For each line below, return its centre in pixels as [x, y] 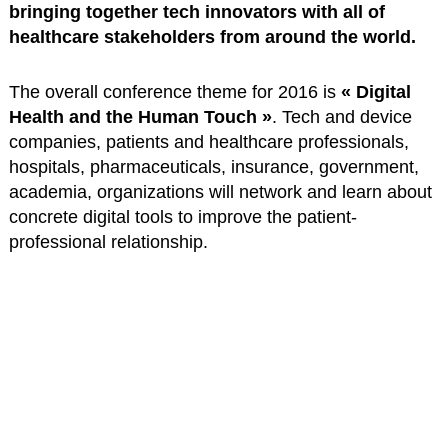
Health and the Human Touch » [140, 117]
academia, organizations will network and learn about [220, 192]
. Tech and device [341, 117]
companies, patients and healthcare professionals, [208, 142]
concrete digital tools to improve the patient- [182, 217]
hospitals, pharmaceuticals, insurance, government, [213, 167]
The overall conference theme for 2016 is [174, 92]
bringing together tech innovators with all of [196, 12]
